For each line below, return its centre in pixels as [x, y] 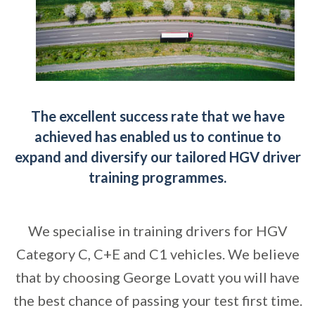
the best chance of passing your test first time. [157, 300]
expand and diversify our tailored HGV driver [157, 157]
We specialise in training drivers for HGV [157, 231]
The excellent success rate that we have [157, 116]
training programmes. [157, 177]
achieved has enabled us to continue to [157, 136]
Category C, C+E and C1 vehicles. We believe [157, 254]
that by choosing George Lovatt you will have [157, 277]
